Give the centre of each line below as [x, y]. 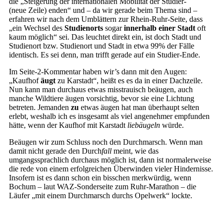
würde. [172, 125]
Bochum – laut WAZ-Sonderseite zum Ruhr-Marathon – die [103, 187]
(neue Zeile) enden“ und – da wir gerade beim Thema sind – [103, 10]
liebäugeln [144, 125]
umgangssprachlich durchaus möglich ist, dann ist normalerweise [110, 160]
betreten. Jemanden [40, 107]
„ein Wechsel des [37, 28]
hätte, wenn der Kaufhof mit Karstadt [68, 125]
